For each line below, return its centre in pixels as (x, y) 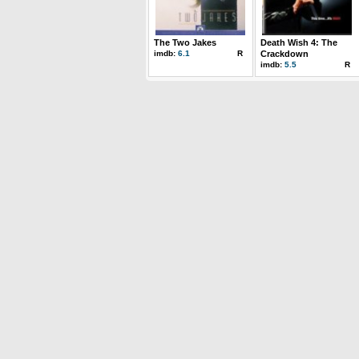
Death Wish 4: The (299, 42)
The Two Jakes (185, 42)
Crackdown (284, 54)
